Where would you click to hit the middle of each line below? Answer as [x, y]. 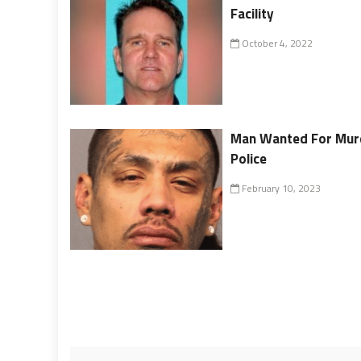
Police [249, 159]
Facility [253, 14]
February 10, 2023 [280, 188]
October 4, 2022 [276, 43]
